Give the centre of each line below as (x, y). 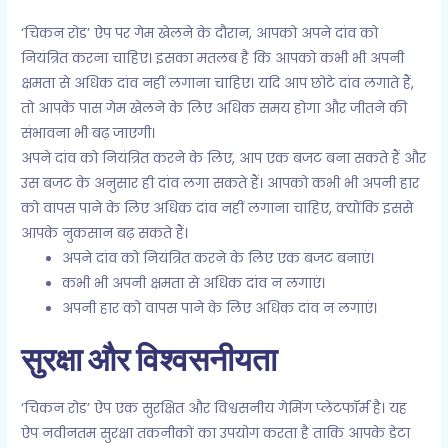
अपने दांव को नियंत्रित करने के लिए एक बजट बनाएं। (218, 258)
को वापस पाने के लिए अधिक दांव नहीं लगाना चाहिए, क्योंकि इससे (217, 208)
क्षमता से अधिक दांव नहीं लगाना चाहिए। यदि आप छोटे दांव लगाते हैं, (218, 83)
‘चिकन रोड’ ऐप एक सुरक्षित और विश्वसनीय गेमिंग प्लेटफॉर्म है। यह (214, 409)
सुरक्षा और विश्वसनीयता (149, 359)
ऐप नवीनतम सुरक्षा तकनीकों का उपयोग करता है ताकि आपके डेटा (216, 434)
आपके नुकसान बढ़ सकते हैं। (105, 233)
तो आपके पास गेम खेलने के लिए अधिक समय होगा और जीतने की (214, 108)
